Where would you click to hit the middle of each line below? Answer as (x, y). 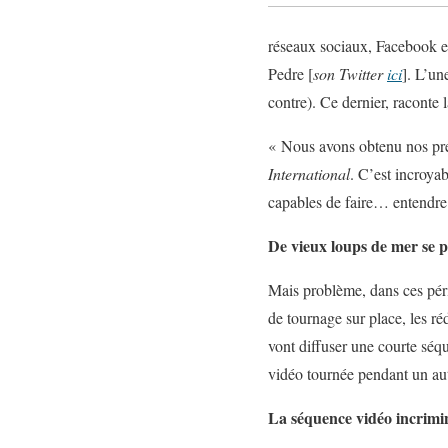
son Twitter (350, 73)
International (309, 173)
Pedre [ (290, 73)
